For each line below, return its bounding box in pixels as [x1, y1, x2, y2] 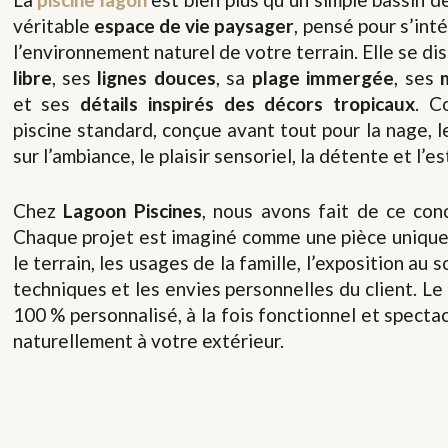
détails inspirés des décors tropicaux [80, 92, 416, 115]
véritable [12, 14, 94, 37]
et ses [12, 92, 81, 115]
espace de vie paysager [93, 14, 295, 37]
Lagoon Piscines [63, 198, 202, 222]
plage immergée [251, 66, 395, 89]
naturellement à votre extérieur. [12, 328, 284, 352]
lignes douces [97, 66, 216, 89]
